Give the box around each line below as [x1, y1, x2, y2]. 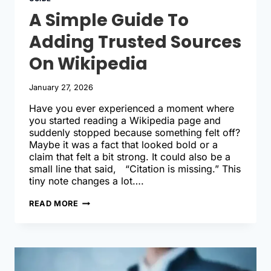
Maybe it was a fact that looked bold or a [29, 138, 218, 151]
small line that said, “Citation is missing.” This [29, 162, 241, 175]
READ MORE [29, 198, 79, 208]
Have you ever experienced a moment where [29, 102, 234, 114]
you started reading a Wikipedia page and [29, 114, 221, 126]
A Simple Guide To [29, 8, 189, 33]
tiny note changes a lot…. [29, 174, 144, 187]
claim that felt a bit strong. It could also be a [29, 150, 230, 163]
